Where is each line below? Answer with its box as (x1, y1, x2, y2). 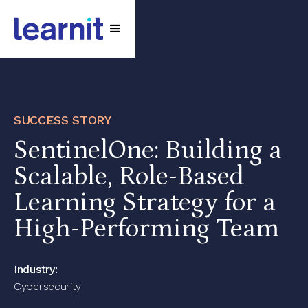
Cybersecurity (14, 280, 82, 293)
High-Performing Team (14, 214, 279, 243)
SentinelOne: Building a (14, 135, 282, 165)
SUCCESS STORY (14, 113, 111, 127)
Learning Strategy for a (14, 188, 276, 217)
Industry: (14, 263, 58, 276)
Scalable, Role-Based (14, 162, 244, 191)
